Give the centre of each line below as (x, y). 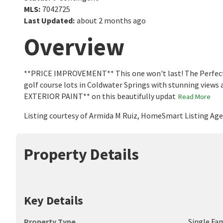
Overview (74, 47)
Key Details (54, 200)
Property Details (81, 154)
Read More (194, 97)
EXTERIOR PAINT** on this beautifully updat (100, 96)
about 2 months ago (111, 20)
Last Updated (48, 20)
